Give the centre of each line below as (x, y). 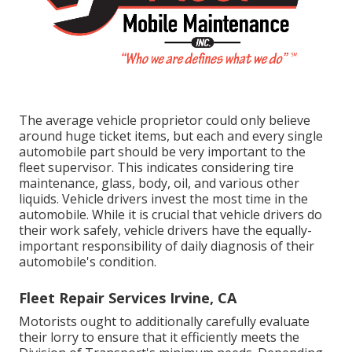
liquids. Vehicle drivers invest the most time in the (163, 198)
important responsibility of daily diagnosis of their (167, 246)
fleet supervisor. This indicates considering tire (156, 167)
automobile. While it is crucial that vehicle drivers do (170, 214)
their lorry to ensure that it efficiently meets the (159, 337)
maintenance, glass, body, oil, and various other (159, 183)
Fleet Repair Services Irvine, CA (128, 297)
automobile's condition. (88, 261)
